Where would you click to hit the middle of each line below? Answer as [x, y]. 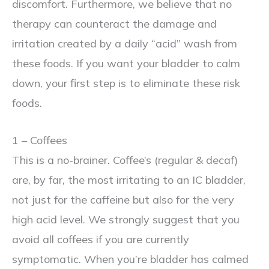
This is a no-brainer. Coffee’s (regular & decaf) [125, 160]
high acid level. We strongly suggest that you [126, 219]
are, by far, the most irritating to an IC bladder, [129, 180]
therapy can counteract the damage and [114, 23]
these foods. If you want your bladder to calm [126, 63]
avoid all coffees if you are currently [101, 239]
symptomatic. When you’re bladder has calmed [130, 259]
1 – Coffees [40, 140]
